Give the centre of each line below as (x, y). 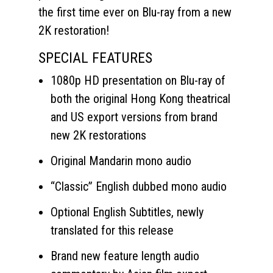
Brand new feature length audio (125, 256)
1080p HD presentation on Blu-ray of (138, 81)
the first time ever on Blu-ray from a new (135, 12)
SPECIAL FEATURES (95, 58)
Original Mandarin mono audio (121, 161)
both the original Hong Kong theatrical (140, 99)
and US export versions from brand (134, 117)
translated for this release (112, 231)
